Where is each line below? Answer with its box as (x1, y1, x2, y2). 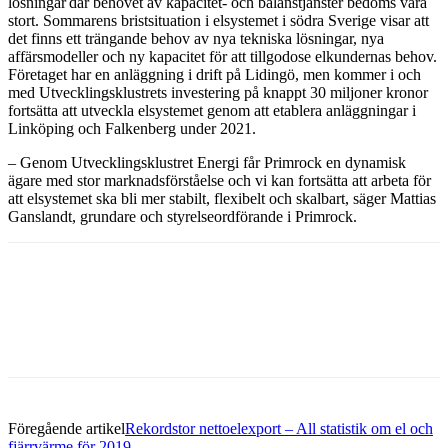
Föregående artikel (8, 419, 125, 437)
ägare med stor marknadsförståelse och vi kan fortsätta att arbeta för (8, 171, 431, 189)
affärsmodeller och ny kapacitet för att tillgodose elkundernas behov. (8, 47, 437, 65)
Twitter (118, 261, 159, 280)
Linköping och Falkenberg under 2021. (8, 119, 256, 137)
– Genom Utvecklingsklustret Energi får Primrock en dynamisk (8, 153, 406, 171)
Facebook (25, 261, 84, 280)
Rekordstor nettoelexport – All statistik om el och (125, 419, 433, 437)
